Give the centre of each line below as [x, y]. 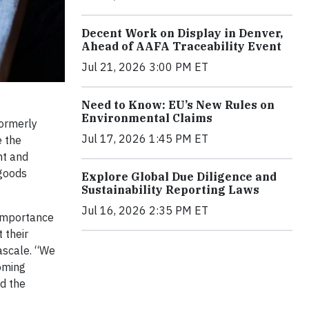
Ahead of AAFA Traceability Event [181, 46]
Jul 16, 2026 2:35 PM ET [145, 210]
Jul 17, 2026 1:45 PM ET [145, 138]
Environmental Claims [147, 118]
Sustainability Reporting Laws [170, 189]
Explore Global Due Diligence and [179, 176]
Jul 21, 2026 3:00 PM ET [145, 67]
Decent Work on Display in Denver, [182, 33]
